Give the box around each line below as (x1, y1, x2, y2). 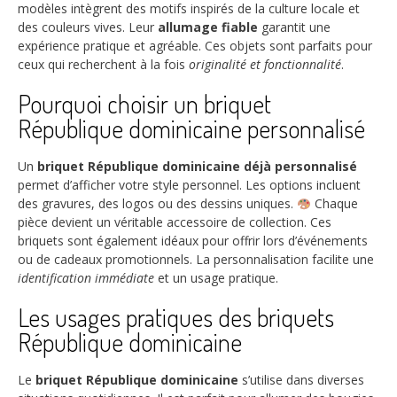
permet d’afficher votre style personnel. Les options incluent (18, 176, 361, 194)
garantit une (258, 19, 331, 36)
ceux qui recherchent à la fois (18, 56, 189, 74)
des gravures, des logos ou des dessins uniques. (18, 195, 297, 213)
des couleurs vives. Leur (18, 19, 158, 36)
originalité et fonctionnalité (189, 56, 341, 74)
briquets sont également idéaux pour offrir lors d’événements (18, 232, 368, 250)
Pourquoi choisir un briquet (18, 88, 271, 121)
